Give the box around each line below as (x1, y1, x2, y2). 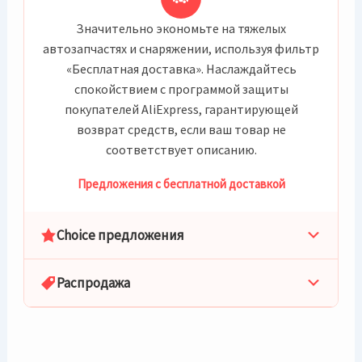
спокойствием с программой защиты (74, 81, 288, 97)
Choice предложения (57, 226, 185, 244)
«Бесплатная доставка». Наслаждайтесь (65, 61, 297, 77)
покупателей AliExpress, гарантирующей (64, 101, 298, 117)
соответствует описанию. (105, 141, 257, 158)
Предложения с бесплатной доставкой (77, 176, 285, 192)
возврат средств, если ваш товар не (76, 121, 286, 137)
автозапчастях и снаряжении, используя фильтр (43, 40, 319, 57)
